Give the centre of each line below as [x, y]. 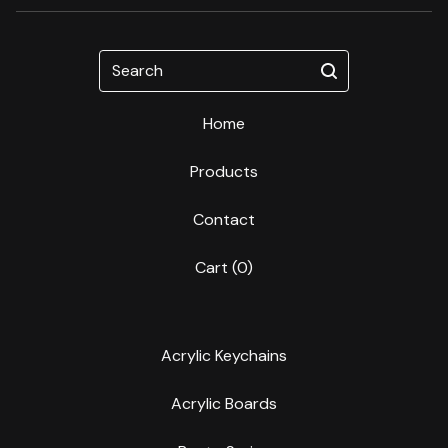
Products [224, 172]
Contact [224, 220]
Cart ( [216, 268]
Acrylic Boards [224, 404]
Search [123, 61]
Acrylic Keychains [224, 356]
